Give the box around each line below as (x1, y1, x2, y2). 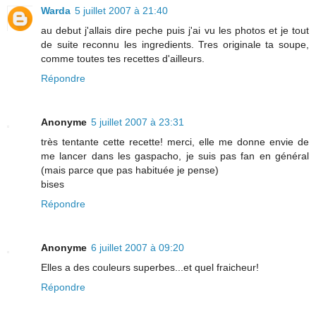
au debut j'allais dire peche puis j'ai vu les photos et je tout (41, 24, 309, 36)
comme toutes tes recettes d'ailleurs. (41, 52, 205, 64)
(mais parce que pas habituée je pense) (41, 164, 219, 176)
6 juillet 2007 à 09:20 (91, 241, 184, 253)
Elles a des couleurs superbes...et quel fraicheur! (41, 261, 259, 273)
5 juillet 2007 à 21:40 (75, 4, 168, 16)
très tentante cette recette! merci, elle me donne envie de (41, 135, 309, 147)
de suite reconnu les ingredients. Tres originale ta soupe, (41, 38, 309, 50)
